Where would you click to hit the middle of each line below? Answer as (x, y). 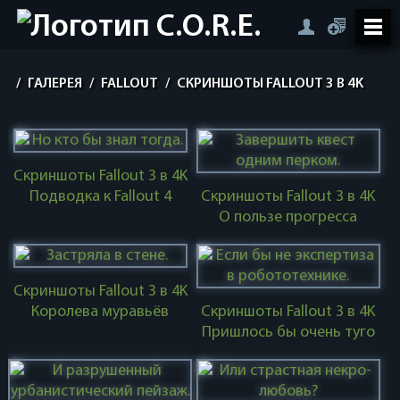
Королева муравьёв (100, 312)
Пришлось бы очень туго (288, 333)
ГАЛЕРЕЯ (54, 84)
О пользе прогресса (288, 217)
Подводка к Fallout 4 (100, 197)
